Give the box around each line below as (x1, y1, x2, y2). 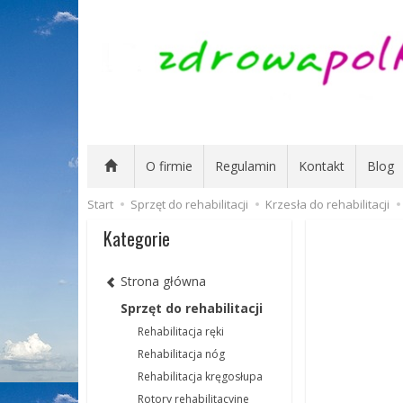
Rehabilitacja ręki (138, 324, 224, 340)
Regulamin (215, 157, 276, 175)
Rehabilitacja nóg (138, 346, 225, 363)
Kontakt (299, 157, 345, 175)
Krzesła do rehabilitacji (265, 196, 390, 212)
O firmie (146, 157, 193, 175)
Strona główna (121, 273, 206, 291)
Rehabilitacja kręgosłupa (138, 369, 263, 385)
